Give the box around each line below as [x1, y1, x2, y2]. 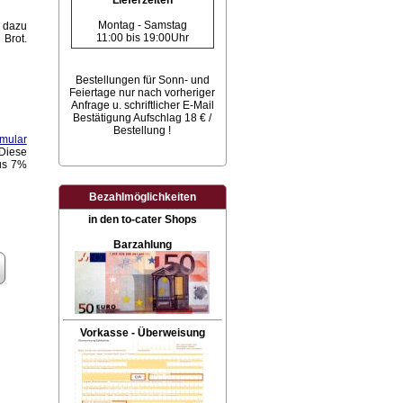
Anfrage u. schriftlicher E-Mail [70, 99, 214, 112]
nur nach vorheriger [119, 86, 216, 99]
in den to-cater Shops [87, 213, 197, 226]
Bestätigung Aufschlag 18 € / [73, 112, 212, 124]
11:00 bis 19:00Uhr [95, 31, 189, 44]
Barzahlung [112, 238, 172, 251]
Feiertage [69, 86, 120, 99]
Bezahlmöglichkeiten [88, 191, 196, 203]
